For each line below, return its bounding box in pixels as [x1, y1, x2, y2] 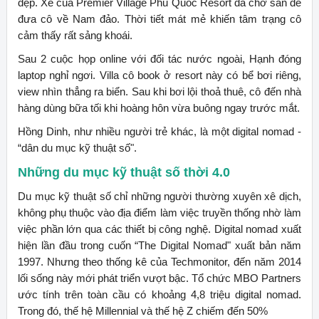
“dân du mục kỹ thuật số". [17, 142, 137, 155]
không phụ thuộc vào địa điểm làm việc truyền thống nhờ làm [17, 206, 302, 219]
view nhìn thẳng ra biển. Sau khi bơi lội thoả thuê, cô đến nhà [17, 85, 302, 98]
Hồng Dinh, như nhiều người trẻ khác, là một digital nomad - [17, 125, 302, 138]
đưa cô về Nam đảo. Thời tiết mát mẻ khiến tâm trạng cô [17, 13, 302, 26]
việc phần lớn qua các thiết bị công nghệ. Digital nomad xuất [17, 223, 302, 236]
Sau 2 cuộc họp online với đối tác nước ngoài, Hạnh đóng [17, 53, 302, 66]
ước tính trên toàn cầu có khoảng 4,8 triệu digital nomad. [17, 288, 302, 301]
